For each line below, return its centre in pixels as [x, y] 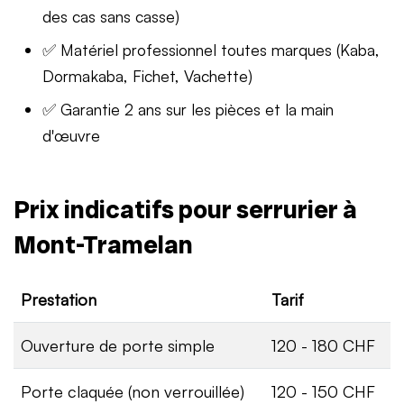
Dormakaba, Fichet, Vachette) [147, 75]
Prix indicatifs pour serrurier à [185, 209]
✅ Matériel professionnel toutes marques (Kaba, [211, 49]
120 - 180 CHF [323, 345]
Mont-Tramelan [103, 244]
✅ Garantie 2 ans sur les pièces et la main [188, 109]
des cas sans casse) [111, 16]
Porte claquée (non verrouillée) [133, 391]
